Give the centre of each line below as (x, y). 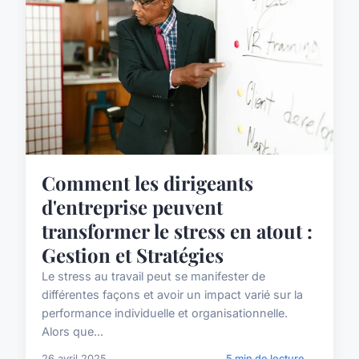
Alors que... (73, 331)
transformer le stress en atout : (177, 230)
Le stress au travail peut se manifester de (153, 276)
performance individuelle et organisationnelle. (165, 313)
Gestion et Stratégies (133, 254)
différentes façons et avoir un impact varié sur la (172, 294)
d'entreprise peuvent (132, 206)
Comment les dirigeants (147, 182)
